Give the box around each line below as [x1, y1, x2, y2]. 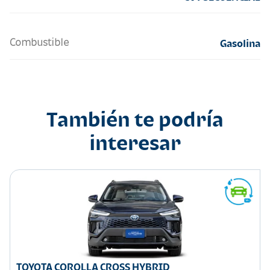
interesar [89, 131, 181, 155]
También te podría [46, 108, 224, 131]
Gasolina [220, 37, 260, 50]
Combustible [10, 36, 69, 49]
